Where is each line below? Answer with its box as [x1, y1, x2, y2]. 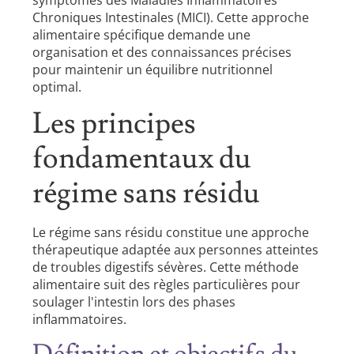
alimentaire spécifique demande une [32, 25, 251, 43]
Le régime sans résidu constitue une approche [32, 224, 310, 241]
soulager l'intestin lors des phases [32, 293, 236, 311]
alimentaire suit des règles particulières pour [32, 276, 301, 293]
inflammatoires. [32, 311, 127, 328]
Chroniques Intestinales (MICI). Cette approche [32, 8, 310, 26]
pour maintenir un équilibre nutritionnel [32, 60, 273, 78]
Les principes [32, 105, 197, 143]
